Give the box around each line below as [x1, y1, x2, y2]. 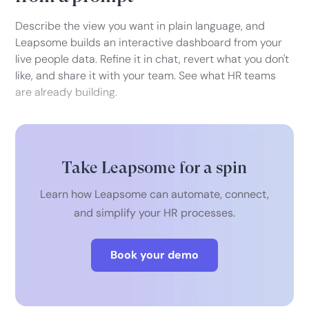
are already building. [15, 85, 118, 100]
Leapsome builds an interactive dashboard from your [15, 35, 283, 50]
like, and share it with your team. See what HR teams [15, 68, 277, 83]
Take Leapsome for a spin [62, 158, 247, 178]
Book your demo [110, 248, 199, 263]
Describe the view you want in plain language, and [15, 19, 266, 34]
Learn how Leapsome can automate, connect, [40, 187, 269, 202]
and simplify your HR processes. [74, 206, 235, 221]
